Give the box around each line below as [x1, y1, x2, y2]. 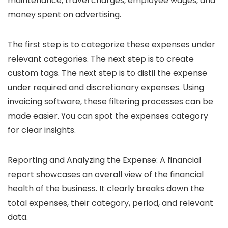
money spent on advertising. [8, 9, 121, 21]
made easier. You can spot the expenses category [8, 110, 208, 122]
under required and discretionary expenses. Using [8, 81, 204, 94]
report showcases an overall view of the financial [8, 168, 204, 181]
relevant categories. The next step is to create [8, 53, 194, 65]
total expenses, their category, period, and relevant [8, 197, 213, 209]
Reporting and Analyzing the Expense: [8, 154, 160, 166]
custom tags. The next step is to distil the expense [8, 67, 207, 79]
